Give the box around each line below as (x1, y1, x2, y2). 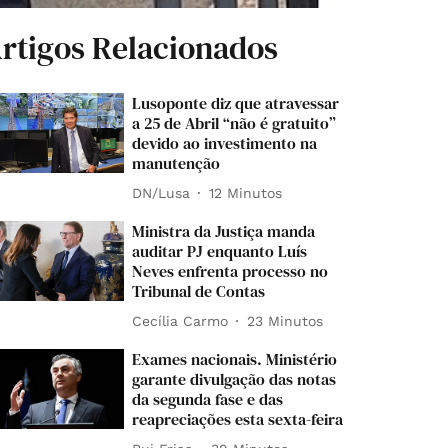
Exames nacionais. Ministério (132, 348, 338, 371)
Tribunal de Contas (132, 280, 266, 303)
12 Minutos (209, 184, 283, 201)
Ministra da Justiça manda (132, 220, 316, 243)
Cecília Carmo (132, 312, 229, 329)
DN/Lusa (132, 184, 191, 201)
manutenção (132, 152, 221, 175)
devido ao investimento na (132, 132, 318, 155)
